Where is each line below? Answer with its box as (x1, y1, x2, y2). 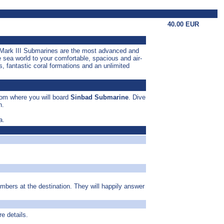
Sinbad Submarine (70, 93, 128, 101)
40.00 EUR (167, 20, 199, 28)
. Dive (128, 93, 145, 101)
